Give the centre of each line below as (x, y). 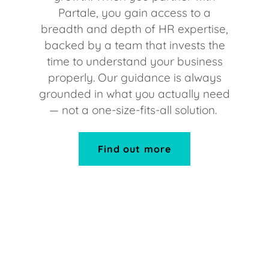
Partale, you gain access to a (134, 13)
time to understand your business (134, 61)
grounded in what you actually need (134, 94)
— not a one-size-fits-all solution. (134, 110)
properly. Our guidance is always (134, 77)
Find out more (134, 149)
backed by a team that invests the (134, 45)
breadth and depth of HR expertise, (134, 29)
